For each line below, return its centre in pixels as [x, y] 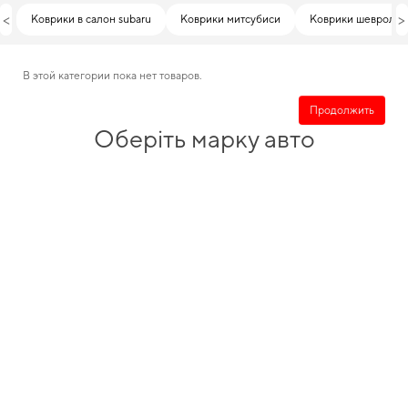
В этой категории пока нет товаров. [112, 76]
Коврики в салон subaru [92, 19]
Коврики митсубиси [231, 19]
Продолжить [342, 110]
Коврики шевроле [356, 19]
